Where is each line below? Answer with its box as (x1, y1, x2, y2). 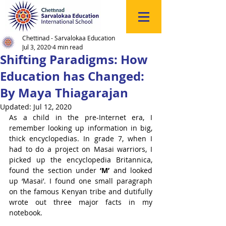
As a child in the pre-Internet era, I (9, 112, 152, 122)
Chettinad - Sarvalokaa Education (22, 34, 115, 42)
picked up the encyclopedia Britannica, (9, 155, 152, 164)
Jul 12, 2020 (33, 102, 72, 111)
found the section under (9, 165, 100, 175)
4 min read (52, 43, 83, 51)
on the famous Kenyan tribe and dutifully (9, 187, 152, 196)
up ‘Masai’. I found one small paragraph (9, 176, 152, 186)
